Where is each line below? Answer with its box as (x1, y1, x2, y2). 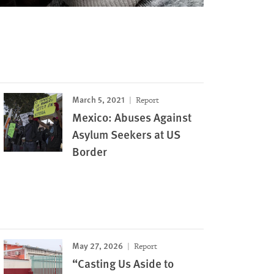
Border (72, 143, 108, 160)
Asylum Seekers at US (72, 126, 181, 143)
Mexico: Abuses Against (72, 109, 192, 126)
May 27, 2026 (72, 239, 124, 252)
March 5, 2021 (72, 93, 125, 106)
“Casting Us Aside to (72, 255, 174, 272)
